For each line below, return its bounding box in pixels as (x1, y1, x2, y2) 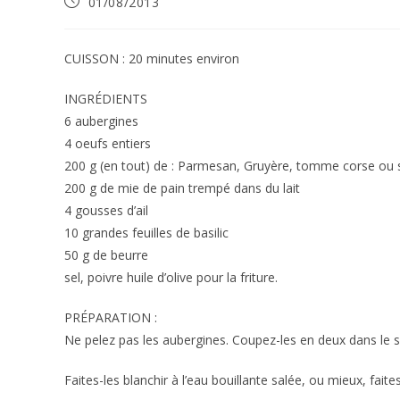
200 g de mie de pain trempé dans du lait (64, 179, 300, 196)
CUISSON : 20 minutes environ (64, 50, 239, 67)
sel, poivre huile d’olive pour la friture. (64, 269, 278, 286)
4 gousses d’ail (64, 202, 148, 219)
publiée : (63, 9, 116, 26)
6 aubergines (64, 112, 138, 129)
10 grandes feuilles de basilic (64, 224, 229, 241)
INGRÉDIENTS (64, 90, 147, 107)
